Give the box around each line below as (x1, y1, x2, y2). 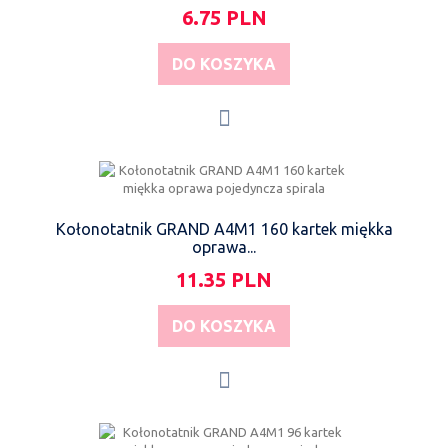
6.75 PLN (181, 5, 267, 29)
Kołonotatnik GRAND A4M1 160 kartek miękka (55, 219, 393, 238)
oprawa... (192, 237, 256, 256)
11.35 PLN (176, 267, 272, 291)
